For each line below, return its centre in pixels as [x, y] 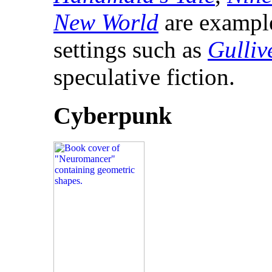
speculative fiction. [144, 76]
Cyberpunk [113, 116]
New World [106, 22]
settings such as [131, 49]
